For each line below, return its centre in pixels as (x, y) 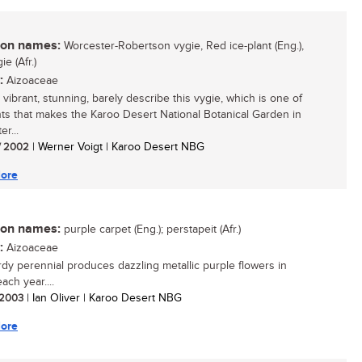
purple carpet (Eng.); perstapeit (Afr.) (151, 229)
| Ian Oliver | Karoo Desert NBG (103, 298)
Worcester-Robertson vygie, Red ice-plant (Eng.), (182, 46)
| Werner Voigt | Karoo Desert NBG (117, 147)
